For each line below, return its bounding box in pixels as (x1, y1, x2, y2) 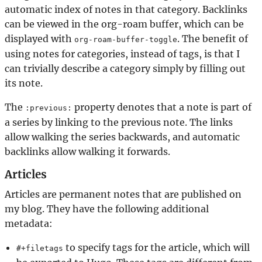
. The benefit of (177, 33, 248, 45)
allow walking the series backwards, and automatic (5, 131, 240, 143)
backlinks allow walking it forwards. (5, 146, 170, 158)
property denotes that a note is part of (72, 101, 251, 113)
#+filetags (16, 243, 63, 253)
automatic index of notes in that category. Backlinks (5, 4, 247, 16)
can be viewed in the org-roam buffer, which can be (5, 18, 244, 30)
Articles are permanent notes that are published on (5, 188, 242, 200)
